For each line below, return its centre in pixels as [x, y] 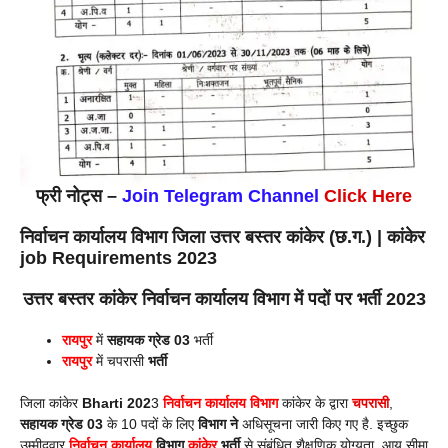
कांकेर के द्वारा [315, 403]
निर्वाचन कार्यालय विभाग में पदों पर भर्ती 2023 [283, 299]
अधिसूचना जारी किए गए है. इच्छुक [323, 424]
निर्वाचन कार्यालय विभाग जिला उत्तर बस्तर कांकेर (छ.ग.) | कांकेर [222, 237]
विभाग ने [218, 424]
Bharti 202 [116, 403]
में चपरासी [122, 361]
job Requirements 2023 [118, 258]
